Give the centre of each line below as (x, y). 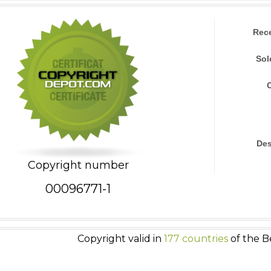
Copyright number (78, 165)
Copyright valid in (121, 238)
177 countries (196, 238)
